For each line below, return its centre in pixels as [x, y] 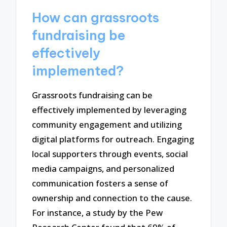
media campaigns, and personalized [103, 169]
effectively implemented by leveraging [109, 110]
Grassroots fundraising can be [92, 95]
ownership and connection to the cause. [112, 198]
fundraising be [79, 35]
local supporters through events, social [110, 154]
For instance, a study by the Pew [98, 213]
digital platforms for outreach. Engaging [113, 139]
